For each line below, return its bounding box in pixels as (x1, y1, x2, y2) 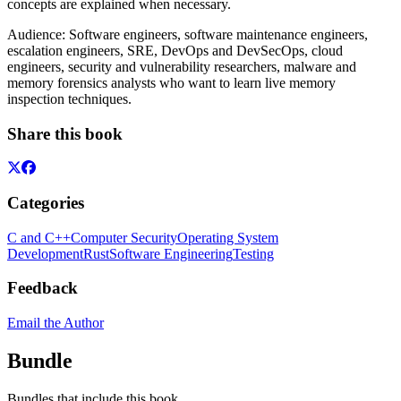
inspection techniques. (7, 90, 132, 107)
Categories (7, 193, 84, 212)
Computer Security (71, 229, 177, 245)
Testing (233, 245, 274, 261)
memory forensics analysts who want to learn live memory (7, 74, 336, 90)
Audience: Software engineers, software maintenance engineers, (7, 26, 368, 42)
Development (7, 245, 83, 261)
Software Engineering (109, 245, 233, 261)
